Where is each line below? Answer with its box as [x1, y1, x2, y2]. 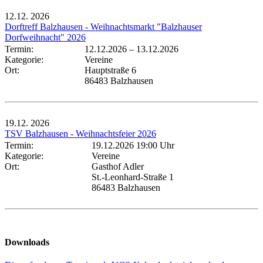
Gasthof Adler [92, 161, 144, 171]
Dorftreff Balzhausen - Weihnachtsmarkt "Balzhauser [5, 21, 202, 32]
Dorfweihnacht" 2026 [5, 32, 86, 42]
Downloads [5, 237, 49, 248]
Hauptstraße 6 [85, 65, 136, 75]
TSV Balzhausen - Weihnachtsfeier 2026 [5, 128, 156, 139]
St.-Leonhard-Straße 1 [92, 171, 174, 182]
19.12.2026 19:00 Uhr [92, 140, 174, 150]
